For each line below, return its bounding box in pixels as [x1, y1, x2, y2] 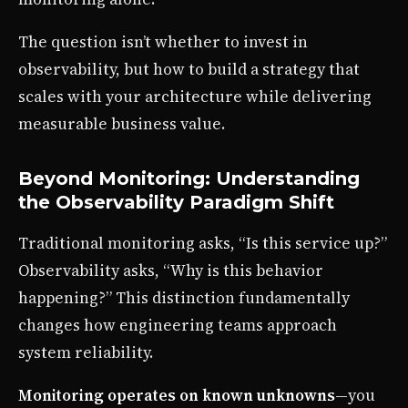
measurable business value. [18, 112, 225, 135]
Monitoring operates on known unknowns [18, 383, 335, 406]
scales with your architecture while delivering [18, 85, 372, 107]
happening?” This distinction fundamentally [18, 286, 350, 309]
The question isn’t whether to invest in [18, 30, 308, 53]
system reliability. [18, 341, 153, 363]
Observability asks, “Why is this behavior [18, 259, 323, 281]
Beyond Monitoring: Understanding [18, 167, 360, 189]
